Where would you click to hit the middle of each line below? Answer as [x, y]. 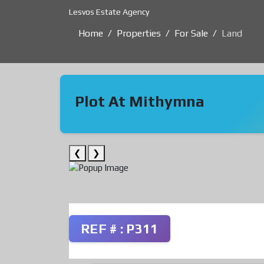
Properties [139, 33]
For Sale [191, 33]
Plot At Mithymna [140, 101]
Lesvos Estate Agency [109, 12]
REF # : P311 [120, 229]
